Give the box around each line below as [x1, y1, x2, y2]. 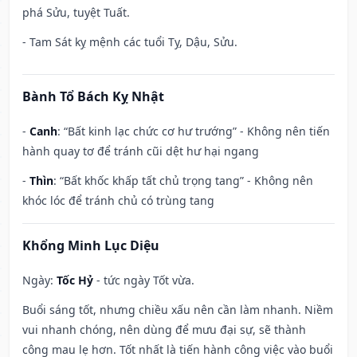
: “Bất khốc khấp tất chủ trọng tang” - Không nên [53, 173, 313, 189]
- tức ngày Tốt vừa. [93, 273, 194, 288]
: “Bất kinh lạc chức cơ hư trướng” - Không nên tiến [57, 124, 330, 139]
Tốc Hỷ [57, 273, 93, 288]
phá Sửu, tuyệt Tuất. [22, 5, 130, 21]
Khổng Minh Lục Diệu [22, 237, 159, 255]
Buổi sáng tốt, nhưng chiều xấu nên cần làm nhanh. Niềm [22, 302, 333, 318]
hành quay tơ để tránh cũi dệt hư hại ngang [22, 143, 259, 159]
